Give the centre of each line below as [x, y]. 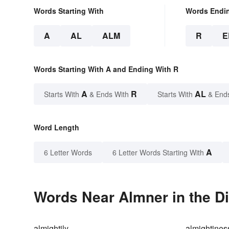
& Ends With [109, 94]
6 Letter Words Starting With [158, 153]
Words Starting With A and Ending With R [106, 69]
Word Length [56, 128]
